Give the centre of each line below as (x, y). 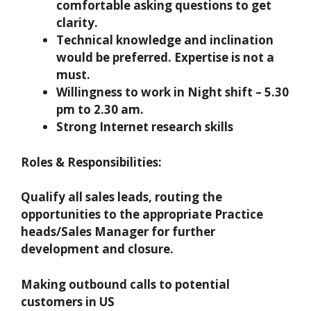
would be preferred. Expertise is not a (165, 58)
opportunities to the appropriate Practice (142, 215)
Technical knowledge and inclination (165, 40)
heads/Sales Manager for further (118, 232)
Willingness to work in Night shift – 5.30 (173, 92)
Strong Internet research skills (145, 127)
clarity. (77, 23)
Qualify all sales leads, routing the (121, 197)
